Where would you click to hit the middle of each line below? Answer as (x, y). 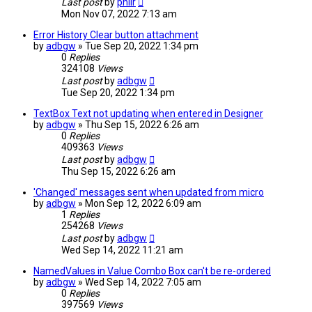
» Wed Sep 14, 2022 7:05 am (140, 282)
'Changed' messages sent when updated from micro (149, 193)
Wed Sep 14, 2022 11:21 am (122, 250)
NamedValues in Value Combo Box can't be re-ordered (152, 271)
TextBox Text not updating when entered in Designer (148, 114)
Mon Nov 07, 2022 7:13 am (119, 14)
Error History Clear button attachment (116, 35)
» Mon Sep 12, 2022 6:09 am (140, 204)
